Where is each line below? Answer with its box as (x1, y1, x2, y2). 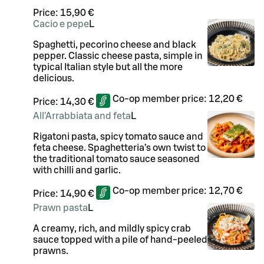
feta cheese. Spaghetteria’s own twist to (33, 143, 206, 153)
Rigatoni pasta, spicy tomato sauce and (33, 131, 203, 141)
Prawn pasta (33, 203, 88, 213)
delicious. (33, 73, 74, 83)
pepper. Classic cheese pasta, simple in (33, 51, 203, 61)
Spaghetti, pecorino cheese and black (33, 39, 196, 49)
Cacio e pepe (33, 19, 89, 29)
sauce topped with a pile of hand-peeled (33, 235, 207, 245)
